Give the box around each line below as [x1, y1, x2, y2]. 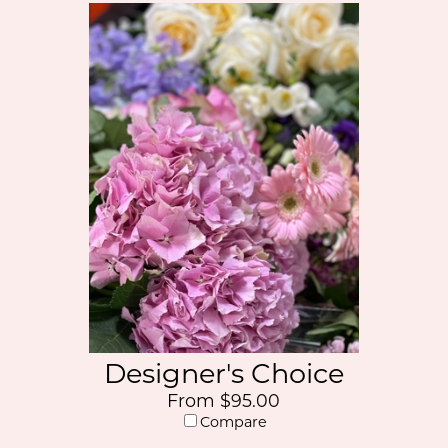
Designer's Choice [103, 357, 344, 390]
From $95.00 [167, 390, 281, 411]
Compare [200, 413, 268, 431]
